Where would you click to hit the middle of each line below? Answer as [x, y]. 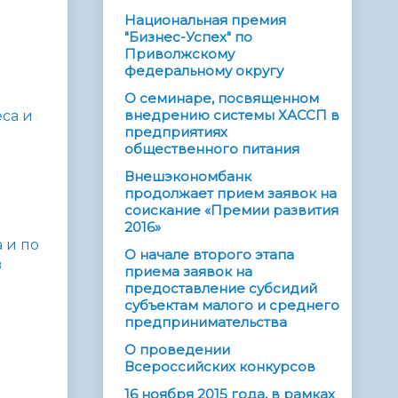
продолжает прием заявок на [231, 194]
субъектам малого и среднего [232, 306]
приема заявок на [188, 272]
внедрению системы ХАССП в [232, 115]
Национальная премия [205, 20]
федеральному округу [204, 71]
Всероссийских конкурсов [220, 367]
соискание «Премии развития [231, 211]
